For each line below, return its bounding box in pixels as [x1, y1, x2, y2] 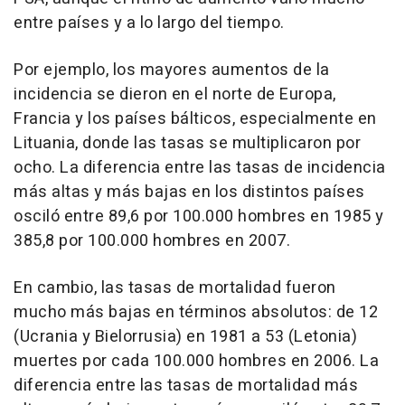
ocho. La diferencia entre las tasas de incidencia [14, 155, 386, 181]
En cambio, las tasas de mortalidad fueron [14, 276, 336, 301]
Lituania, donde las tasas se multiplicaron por [14, 131, 361, 156]
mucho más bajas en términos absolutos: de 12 [14, 300, 378, 325]
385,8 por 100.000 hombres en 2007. [14, 229, 290, 254]
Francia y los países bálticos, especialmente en [14, 107, 377, 132]
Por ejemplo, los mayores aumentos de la [14, 58, 330, 83]
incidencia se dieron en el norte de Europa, [14, 82, 336, 108]
